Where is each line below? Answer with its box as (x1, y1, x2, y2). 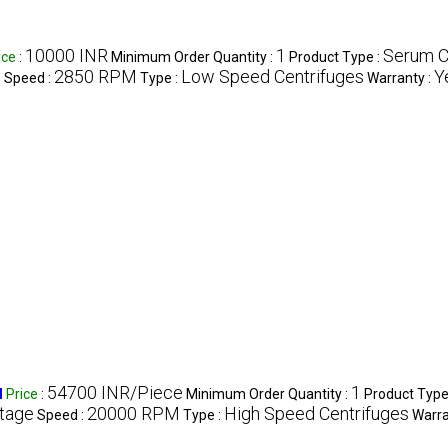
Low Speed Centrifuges (181, 65, 364, 87)
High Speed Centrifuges (224, 402, 409, 424)
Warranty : (367, 69, 434, 86)
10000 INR (25, 44, 108, 66)
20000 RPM (87, 402, 180, 424)
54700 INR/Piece (47, 381, 183, 403)
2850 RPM (54, 65, 137, 87)
